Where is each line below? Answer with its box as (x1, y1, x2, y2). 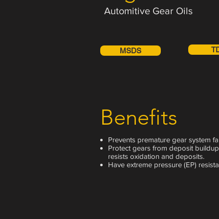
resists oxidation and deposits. (108, 152, 204, 160)
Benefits (100, 105, 177, 130)
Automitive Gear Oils (104, 5, 193, 16)
